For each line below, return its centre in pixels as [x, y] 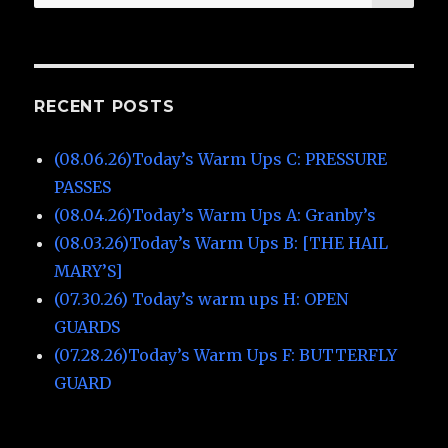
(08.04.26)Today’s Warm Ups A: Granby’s [215, 214]
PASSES [83, 186]
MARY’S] [88, 270]
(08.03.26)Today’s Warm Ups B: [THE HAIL [221, 242]
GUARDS [87, 326]
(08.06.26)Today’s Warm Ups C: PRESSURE [221, 158]
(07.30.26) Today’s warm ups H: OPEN [201, 298]
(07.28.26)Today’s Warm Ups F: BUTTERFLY [226, 354]
